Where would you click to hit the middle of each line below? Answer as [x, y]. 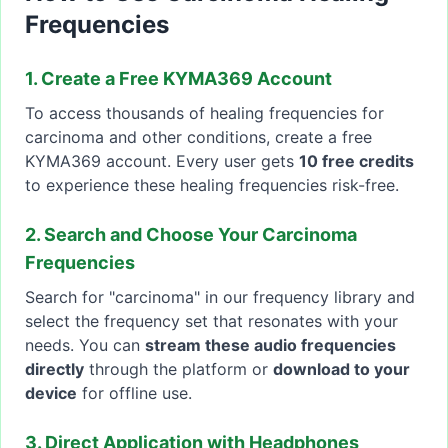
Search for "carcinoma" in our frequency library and [220, 297]
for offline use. [134, 393]
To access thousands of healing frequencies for [204, 113]
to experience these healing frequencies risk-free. [212, 185]
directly [54, 369]
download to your [341, 369]
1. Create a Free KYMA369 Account [178, 79]
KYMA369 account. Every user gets [162, 161]
